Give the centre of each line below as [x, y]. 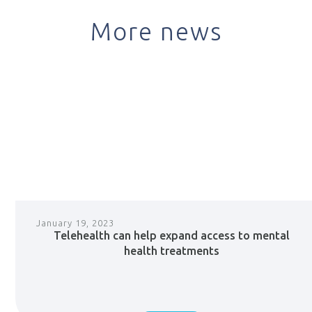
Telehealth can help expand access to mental [171, 236]
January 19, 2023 [76, 223]
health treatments [171, 251]
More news [156, 32]
